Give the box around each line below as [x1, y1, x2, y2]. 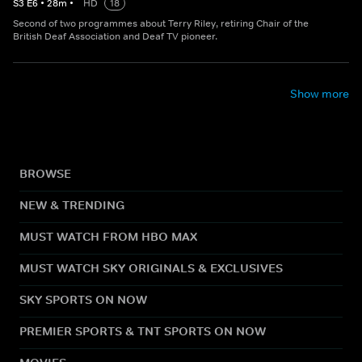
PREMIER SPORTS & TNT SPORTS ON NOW [19, 323, 266, 339]
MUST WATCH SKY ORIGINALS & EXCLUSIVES [19, 260, 283, 276]
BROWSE [19, 166, 71, 182]
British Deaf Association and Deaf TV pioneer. [13, 30, 217, 44]
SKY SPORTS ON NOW [19, 292, 147, 308]
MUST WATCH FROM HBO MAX [19, 229, 197, 245]
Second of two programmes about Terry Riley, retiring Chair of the [13, 17, 309, 31]
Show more [290, 86, 349, 102]
